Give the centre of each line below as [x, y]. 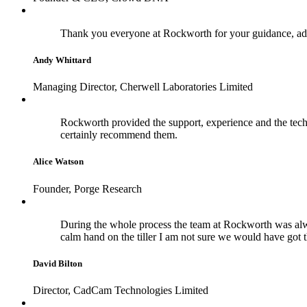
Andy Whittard [62, 60]
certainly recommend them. [119, 135]
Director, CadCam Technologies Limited [121, 290]
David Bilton [58, 263]
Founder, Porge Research [87, 188]
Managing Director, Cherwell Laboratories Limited [143, 87]
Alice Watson [58, 162]
